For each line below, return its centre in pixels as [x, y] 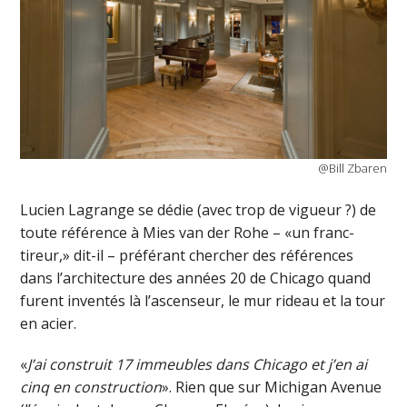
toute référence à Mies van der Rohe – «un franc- [188, 232]
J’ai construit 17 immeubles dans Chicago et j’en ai [198, 364]
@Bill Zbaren [352, 168]
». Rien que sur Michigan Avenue [272, 387]
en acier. [49, 323]
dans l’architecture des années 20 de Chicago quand [196, 278]
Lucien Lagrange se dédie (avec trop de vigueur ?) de [199, 209]
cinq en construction [91, 387]
